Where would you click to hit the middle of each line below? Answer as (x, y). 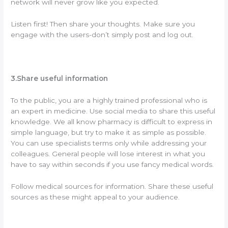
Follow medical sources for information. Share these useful (112, 186)
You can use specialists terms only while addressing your (109, 143)
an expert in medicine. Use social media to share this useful (113, 111)
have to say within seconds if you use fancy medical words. (112, 164)
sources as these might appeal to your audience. (95, 197)
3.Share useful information (60, 78)
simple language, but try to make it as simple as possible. (110, 132)
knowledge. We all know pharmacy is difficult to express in (112, 121)
